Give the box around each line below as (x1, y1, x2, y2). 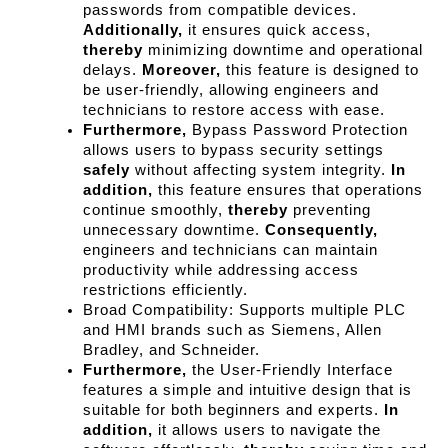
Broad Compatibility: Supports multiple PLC (83, 302, 406, 319)
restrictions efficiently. (83, 282, 248, 299)
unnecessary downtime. (83, 222, 265, 239)
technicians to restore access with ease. (83, 102, 385, 119)
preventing (288, 202, 371, 219)
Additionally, (83, 22, 183, 39)
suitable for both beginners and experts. (83, 402, 384, 419)
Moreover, (142, 62, 221, 79)
